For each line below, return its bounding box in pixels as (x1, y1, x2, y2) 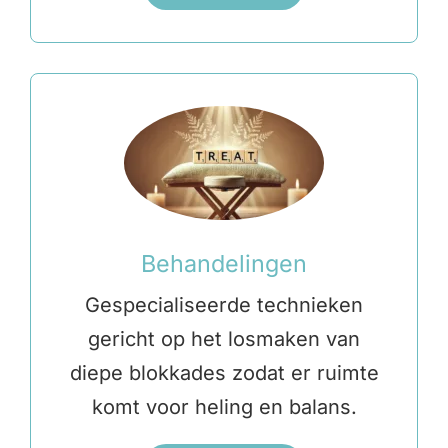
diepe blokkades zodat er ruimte (69, 361, 379, 386)
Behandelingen (141, 249, 307, 279)
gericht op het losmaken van (88, 327, 360, 352)
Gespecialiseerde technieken (85, 293, 363, 318)
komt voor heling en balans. (91, 395, 357, 420)
